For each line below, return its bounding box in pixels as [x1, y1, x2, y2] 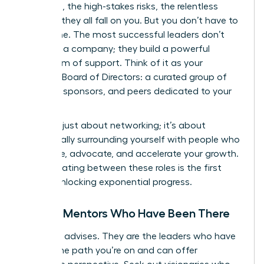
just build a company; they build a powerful [22, 44, 210, 54]
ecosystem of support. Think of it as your [22, 58, 203, 68]
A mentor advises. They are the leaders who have [22, 231, 236, 241]
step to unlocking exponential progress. [22, 177, 192, 187]
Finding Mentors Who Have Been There [22, 207, 230, 219]
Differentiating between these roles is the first [22, 163, 222, 173]
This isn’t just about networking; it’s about [22, 120, 206, 130]
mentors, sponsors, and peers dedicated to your [22, 86, 232, 96]
